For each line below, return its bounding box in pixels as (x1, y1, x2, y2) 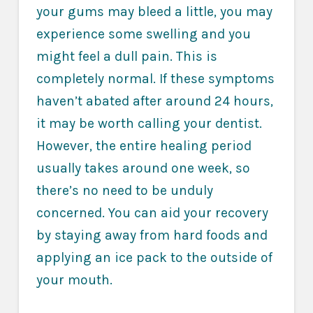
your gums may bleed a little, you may (36, 3, 272, 20)
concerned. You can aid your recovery (36, 205, 268, 221)
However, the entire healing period (36, 138, 252, 154)
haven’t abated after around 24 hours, (36, 93, 273, 110)
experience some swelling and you (36, 26, 251, 43)
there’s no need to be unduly (36, 182, 213, 199)
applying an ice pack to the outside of (36, 249, 272, 266)
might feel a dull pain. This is (36, 48, 217, 65)
